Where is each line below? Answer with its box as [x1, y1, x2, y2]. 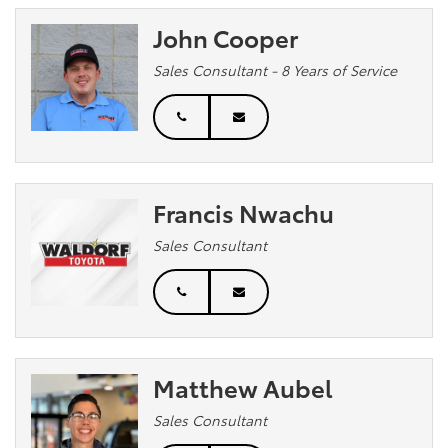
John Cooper [153, 19, 299, 54]
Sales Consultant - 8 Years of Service [153, 59, 398, 80]
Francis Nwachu [153, 194, 335, 229]
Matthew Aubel [153, 369, 334, 404]
